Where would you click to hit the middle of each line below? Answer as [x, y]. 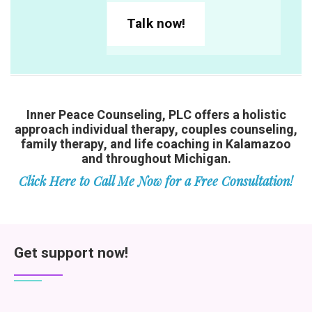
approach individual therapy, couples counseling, [156, 130]
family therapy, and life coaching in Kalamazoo [156, 144]
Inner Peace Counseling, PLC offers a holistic [156, 115]
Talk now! [156, 24]
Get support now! [71, 253]
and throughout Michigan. [156, 159]
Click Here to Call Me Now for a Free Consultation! [156, 181]
